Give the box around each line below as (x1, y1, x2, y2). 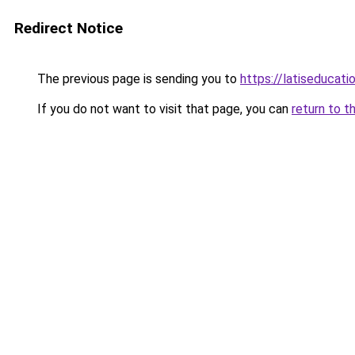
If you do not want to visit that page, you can (34, 101, 292, 116)
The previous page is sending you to (34, 71, 240, 86)
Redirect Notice (14, 19, 123, 37)
